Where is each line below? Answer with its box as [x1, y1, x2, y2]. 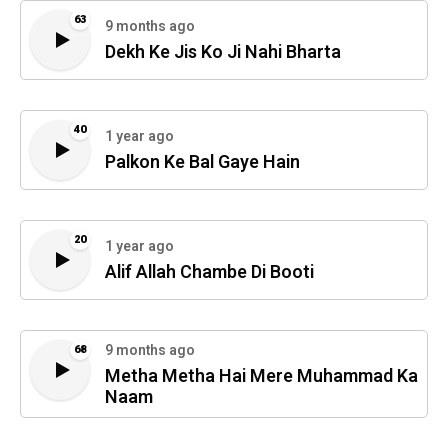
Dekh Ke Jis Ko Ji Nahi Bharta [105, 39, 341, 67]
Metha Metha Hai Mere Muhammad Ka [105, 362, 418, 390]
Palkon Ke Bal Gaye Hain [105, 149, 300, 177]
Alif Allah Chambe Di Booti [105, 259, 314, 287]
